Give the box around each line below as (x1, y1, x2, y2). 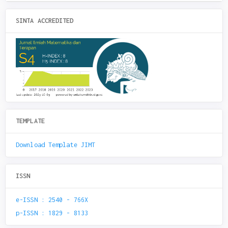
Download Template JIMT (16, 140, 96, 149)
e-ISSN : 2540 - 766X (16, 195, 88, 204)
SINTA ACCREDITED (16, 16, 74, 24)
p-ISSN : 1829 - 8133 (16, 209, 88, 217)
